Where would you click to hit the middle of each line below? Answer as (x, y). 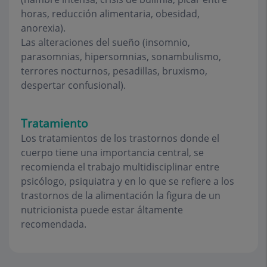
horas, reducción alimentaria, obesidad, (110, 14)
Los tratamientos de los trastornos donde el (120, 138)
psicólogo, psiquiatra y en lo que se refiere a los (128, 181)
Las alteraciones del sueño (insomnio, (105, 42)
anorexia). (43, 28)
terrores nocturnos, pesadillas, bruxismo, (114, 71)
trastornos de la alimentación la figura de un (121, 195)
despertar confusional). (73, 85)
